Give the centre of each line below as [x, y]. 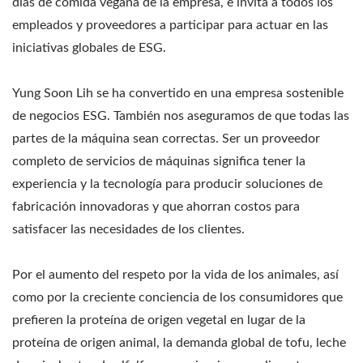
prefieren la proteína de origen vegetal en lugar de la [159, 320]
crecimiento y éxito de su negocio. [181, 41]
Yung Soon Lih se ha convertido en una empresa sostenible [178, 93]
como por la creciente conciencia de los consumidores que [177, 297]
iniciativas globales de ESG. [89, 47]
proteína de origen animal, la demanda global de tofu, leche [179, 342]
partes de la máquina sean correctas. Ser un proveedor [166, 138]
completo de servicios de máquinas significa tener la [159, 161]
